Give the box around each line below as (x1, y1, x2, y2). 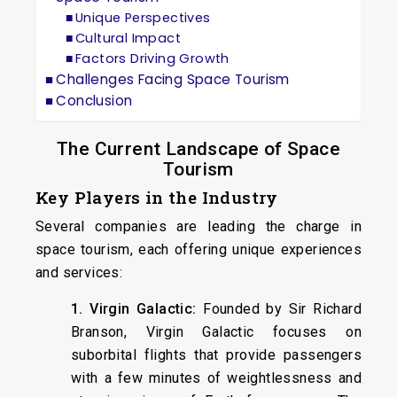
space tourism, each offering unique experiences (35, 240, 362, 258)
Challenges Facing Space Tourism (56, 69, 290, 89)
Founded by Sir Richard (196, 300, 362, 317)
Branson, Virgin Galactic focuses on (71, 323, 362, 340)
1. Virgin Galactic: (71, 300, 197, 317)
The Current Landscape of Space (57, 137, 340, 160)
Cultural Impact (75, 28, 182, 47)
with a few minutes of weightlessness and (71, 369, 362, 386)
